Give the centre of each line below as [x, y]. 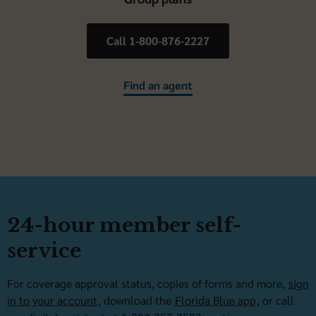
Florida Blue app [215, 300]
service [44, 250]
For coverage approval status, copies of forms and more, [147, 283]
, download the [136, 300]
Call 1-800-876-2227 [158, 41]
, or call [275, 300]
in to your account [52, 300]
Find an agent [158, 85]
